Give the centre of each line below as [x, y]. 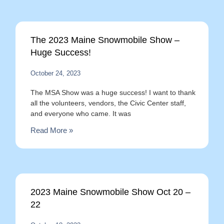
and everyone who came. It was [80, 113]
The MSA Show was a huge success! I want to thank [113, 92]
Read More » [51, 130]
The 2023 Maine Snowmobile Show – [105, 40]
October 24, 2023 [55, 73]
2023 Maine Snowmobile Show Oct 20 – [110, 192]
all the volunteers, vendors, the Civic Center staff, [108, 103]
